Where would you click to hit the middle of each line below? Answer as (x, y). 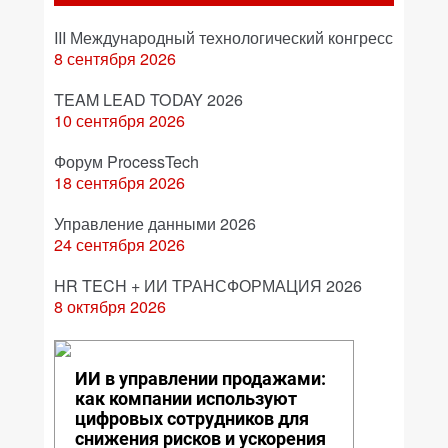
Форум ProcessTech (126, 161)
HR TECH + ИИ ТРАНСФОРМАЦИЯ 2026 (208, 285)
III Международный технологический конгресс (223, 37)
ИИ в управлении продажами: (200, 378)
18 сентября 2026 (119, 182)
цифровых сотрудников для (192, 418)
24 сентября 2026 (119, 244)
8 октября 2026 (110, 306)
